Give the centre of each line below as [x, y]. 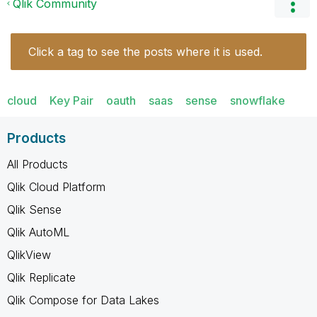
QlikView [29, 254]
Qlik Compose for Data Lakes [83, 300]
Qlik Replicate [41, 277]
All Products [38, 164]
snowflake [258, 100]
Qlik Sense [34, 209]
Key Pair [71, 100]
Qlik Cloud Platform [56, 186]
